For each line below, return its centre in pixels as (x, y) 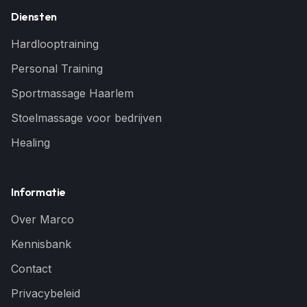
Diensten (34, 16)
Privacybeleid (46, 293)
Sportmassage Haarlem (72, 93)
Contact (31, 269)
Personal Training (57, 69)
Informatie (38, 192)
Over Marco (42, 219)
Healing (30, 143)
